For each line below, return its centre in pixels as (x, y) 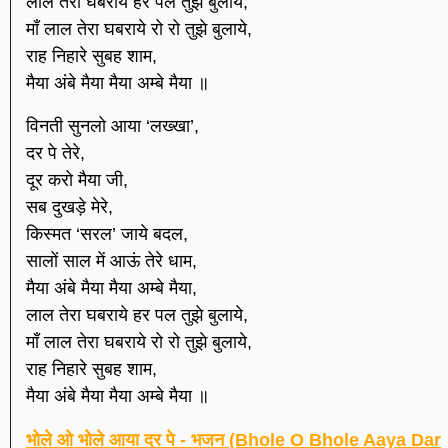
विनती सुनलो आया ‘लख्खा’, (112, 126)
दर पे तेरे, (55, 153)
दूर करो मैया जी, (77, 180)
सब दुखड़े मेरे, (69, 207)
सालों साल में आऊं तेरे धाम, (111, 261)
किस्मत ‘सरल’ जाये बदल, (107, 234)
